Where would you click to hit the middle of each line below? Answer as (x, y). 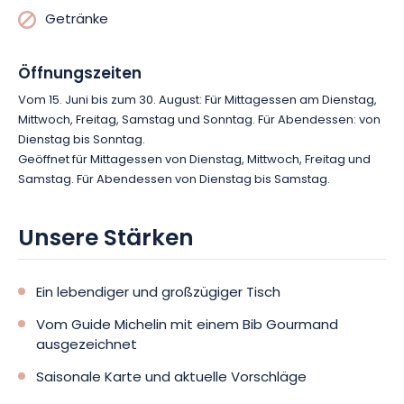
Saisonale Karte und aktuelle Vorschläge (171, 378)
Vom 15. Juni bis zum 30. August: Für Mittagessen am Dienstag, (197, 101)
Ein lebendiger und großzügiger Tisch (158, 294)
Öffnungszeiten (80, 74)
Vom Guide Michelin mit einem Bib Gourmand (187, 326)
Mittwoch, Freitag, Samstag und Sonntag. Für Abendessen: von (199, 120)
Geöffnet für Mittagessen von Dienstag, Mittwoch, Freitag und (194, 160)
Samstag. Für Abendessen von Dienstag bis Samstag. (174, 180)
